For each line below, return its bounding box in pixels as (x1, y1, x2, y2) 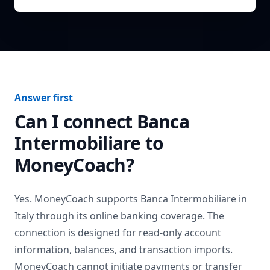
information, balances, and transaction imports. (14, 243, 233, 256)
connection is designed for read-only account (14, 226, 221, 239)
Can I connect (14, 109, 137, 134)
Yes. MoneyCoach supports (14, 192, 140, 206)
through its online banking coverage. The (34, 209, 224, 222)
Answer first (14, 91, 73, 104)
